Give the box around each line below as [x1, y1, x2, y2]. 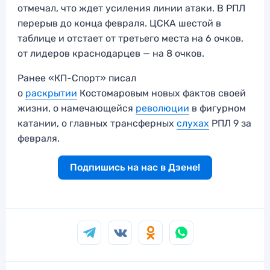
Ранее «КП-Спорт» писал [17, 72, 136, 84]
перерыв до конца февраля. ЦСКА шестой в [17, 17, 221, 30]
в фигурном [189, 102, 246, 115]
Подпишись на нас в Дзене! [70, 162, 200, 174]
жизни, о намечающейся [17, 102, 136, 115]
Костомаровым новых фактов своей [77, 87, 246, 99]
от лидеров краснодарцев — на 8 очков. [17, 48, 204, 60]
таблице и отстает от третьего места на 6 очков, [17, 33, 243, 45]
